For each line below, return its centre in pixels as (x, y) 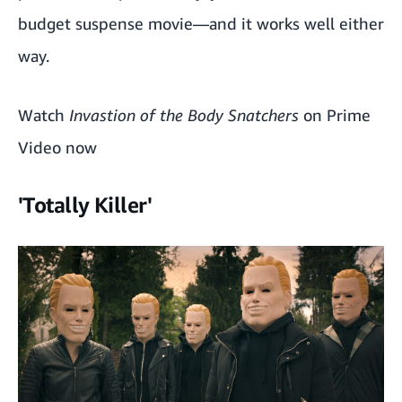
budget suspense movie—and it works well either (201, 23)
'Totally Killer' (85, 204)
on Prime (335, 114)
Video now (57, 147)
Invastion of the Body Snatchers (184, 114)
